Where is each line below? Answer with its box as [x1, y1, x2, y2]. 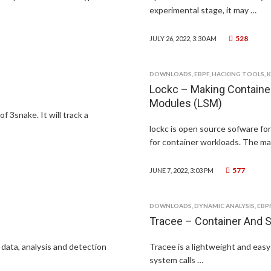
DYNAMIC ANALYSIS [194, 202, 255, 209]
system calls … [149, 255, 204, 265]
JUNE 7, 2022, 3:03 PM [149, 166, 214, 174]
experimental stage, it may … [149, 5, 257, 15]
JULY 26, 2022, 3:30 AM [149, 34, 217, 42]
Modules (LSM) [149, 97, 223, 109]
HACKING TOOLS [212, 70, 265, 77]
